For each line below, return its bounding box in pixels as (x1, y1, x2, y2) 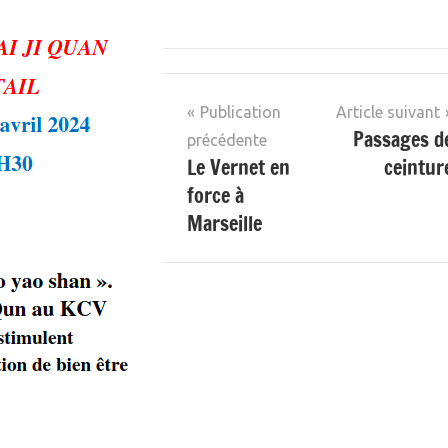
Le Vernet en (187, 153, 290, 183)
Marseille (187, 209, 262, 239)
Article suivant (336, 103, 440, 122)
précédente (187, 131, 267, 150)
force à (187, 181, 244, 211)
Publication (200, 103, 281, 122)
